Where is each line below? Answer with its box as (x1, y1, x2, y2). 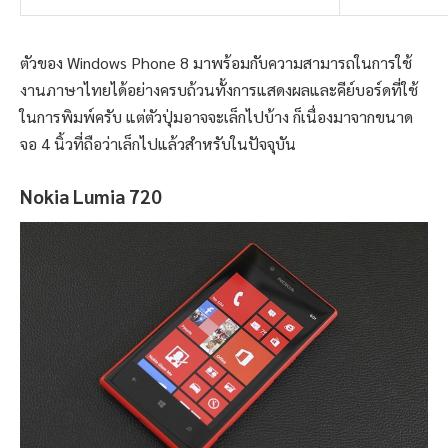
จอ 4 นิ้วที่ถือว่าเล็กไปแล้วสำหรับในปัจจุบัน (20, 132, 296, 154)
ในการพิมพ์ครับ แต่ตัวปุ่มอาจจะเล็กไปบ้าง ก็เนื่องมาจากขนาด (20, 105, 413, 127)
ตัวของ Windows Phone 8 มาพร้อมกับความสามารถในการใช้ (20, 51, 412, 73)
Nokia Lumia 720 (20, 184, 162, 209)
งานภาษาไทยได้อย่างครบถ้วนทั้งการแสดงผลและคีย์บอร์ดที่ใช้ (20, 78, 418, 100)
